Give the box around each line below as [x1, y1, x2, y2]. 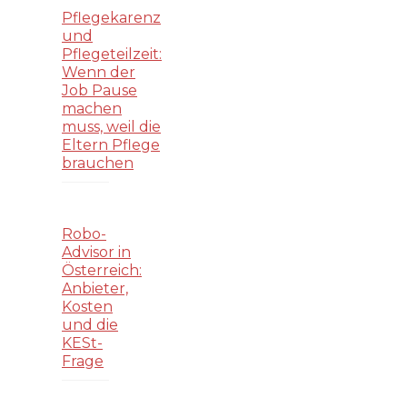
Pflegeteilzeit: [62, 45, 162, 64]
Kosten [62, 297, 113, 315]
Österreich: [62, 261, 142, 279]
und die [62, 315, 118, 333]
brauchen [62, 154, 134, 173]
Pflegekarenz [62, 9, 161, 27]
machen [62, 100, 122, 118]
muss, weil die [62, 118, 161, 136]
